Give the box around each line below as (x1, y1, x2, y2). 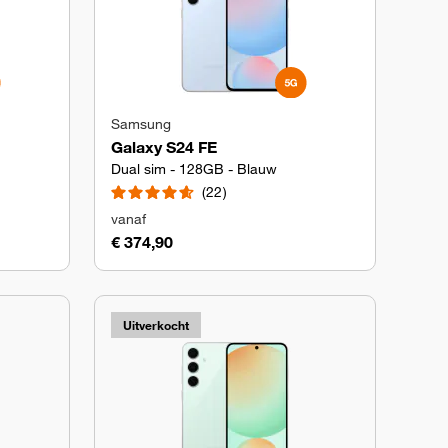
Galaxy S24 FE (111, 137, 217, 157)
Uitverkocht (123, 317, 189, 333)
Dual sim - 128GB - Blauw (111, 160, 277, 178)
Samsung (111, 115, 171, 133)
